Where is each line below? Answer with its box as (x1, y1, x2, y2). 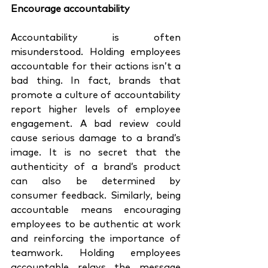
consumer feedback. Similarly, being (11, 191, 181, 201)
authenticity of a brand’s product (11, 162, 181, 172)
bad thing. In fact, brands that (11, 76, 181, 86)
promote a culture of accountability (11, 90, 181, 100)
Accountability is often (11, 33, 181, 43)
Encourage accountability (11, 4, 132, 14)
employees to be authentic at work (11, 220, 181, 230)
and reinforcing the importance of (11, 234, 181, 244)
